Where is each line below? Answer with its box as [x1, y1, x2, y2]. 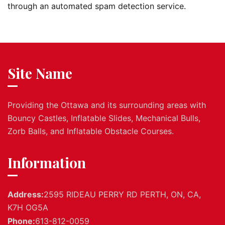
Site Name [8, 63, 72, 82]
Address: [8, 189, 44, 200]
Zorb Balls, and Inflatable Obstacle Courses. [8, 126, 174, 136]
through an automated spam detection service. [8, 1, 186, 12]
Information [8, 153, 86, 172]
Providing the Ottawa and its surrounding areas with [8, 99, 206, 110]
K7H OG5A [8, 202, 48, 213]
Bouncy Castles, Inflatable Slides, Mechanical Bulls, [8, 113, 200, 123]
